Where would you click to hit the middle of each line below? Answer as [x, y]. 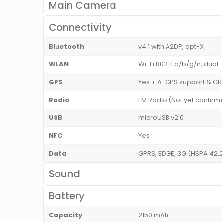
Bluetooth [66, 47]
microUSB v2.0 [161, 118]
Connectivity [80, 28]
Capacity [65, 215]
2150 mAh [153, 215]
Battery [67, 196]
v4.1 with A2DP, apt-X [171, 47]
